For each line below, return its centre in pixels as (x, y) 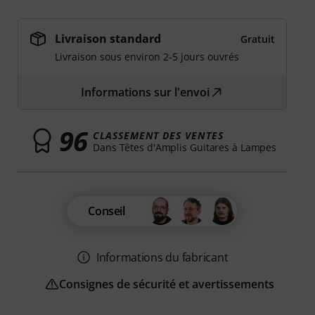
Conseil (107, 211)
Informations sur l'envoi (146, 92)
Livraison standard (108, 39)
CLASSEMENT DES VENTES (158, 135)
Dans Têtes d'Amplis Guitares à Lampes (185, 147)
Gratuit (257, 39)
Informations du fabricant (162, 257)
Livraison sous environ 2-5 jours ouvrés (147, 57)
